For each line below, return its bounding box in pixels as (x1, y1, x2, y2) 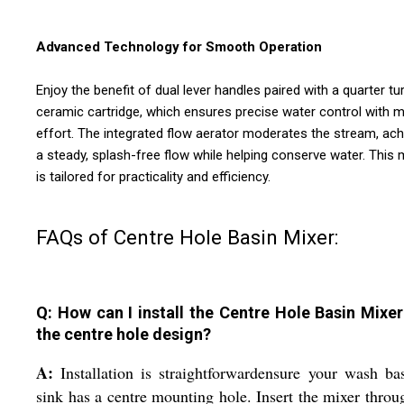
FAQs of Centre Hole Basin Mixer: (36, 225, 339, 249)
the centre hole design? (36, 325, 211, 344)
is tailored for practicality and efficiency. (36, 169, 271, 186)
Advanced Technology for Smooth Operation (36, 39, 322, 56)
